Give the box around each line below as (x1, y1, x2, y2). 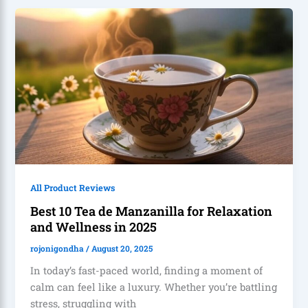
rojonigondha (30, 243, 87, 254)
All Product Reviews (30, 181, 115, 193)
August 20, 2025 (91, 243, 153, 254)
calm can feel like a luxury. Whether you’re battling (30, 280, 278, 294)
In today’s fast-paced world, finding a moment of (30, 264, 263, 278)
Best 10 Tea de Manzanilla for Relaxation (30, 203, 273, 220)
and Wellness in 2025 (30, 219, 157, 236)
